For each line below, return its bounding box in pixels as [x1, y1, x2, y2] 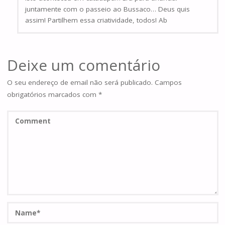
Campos [154, 77, 182, 87]
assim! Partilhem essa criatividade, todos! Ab [25, 15, 168, 25]
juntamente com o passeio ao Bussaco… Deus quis [25, 4, 190, 14]
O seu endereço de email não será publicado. [7, 77, 153, 87]
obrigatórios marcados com [7, 89, 98, 99]
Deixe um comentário [7, 54, 160, 75]
